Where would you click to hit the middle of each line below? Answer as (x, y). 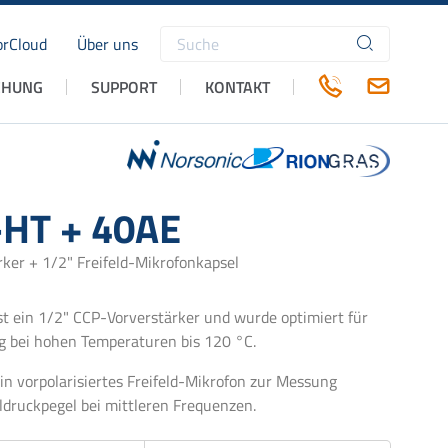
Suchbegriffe (203, 54)
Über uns (107, 44)
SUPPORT (124, 86)
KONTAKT (237, 86)
